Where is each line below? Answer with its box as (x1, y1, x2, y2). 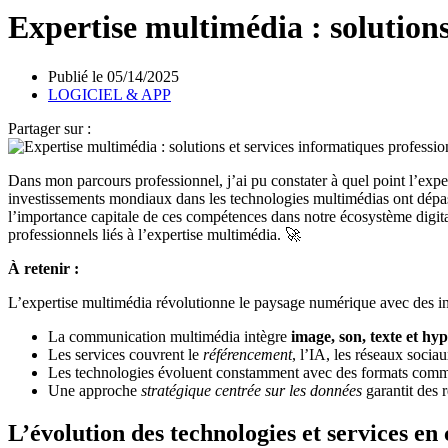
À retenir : (8, 259, 79, 277)
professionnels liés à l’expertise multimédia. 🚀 (8, 225, 301, 243)
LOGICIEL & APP (48, 85, 171, 103)
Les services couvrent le (48, 345, 203, 363)
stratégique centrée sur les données (141, 381, 362, 399)
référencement (203, 345, 292, 363)
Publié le (48, 67, 103, 85)
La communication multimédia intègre (48, 327, 291, 345)
